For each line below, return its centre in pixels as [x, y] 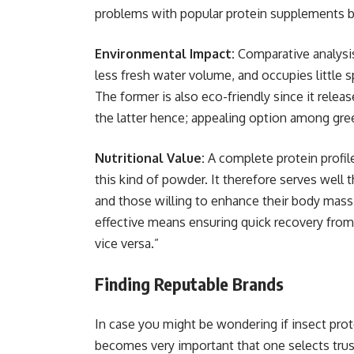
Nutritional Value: [151, 158]
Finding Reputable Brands [189, 284]
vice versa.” [127, 243]
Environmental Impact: [166, 54]
